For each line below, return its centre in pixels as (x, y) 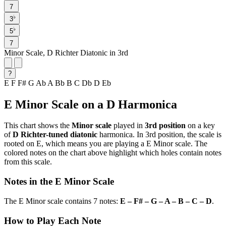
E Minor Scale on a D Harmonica (91, 104)
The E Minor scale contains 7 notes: (62, 201)
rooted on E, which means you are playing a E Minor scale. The (106, 144)
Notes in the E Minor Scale (59, 182)
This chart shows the (38, 126)
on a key (200, 126)
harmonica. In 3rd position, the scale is (159, 135)
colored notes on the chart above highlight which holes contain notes (113, 153)
